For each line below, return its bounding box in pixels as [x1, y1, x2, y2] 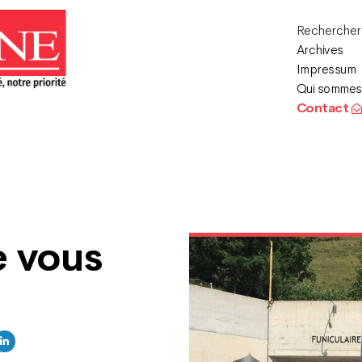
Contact [296, 99, 351, 116]
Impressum [296, 61, 356, 78]
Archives [296, 41, 343, 58]
